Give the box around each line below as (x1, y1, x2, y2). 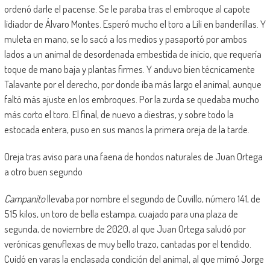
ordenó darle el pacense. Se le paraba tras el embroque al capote (4, 2, 250, 15)
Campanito (4, 192, 45, 205)
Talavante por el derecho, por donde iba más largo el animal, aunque (4, 77, 262, 90)
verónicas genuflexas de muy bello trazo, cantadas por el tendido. (4, 237, 251, 250)
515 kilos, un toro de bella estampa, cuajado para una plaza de (4, 207, 238, 220)
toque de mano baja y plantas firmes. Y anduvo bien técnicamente (4, 62, 255, 75)
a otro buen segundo (4, 165, 83, 178)
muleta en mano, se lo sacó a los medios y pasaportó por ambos (4, 32, 247, 45)
